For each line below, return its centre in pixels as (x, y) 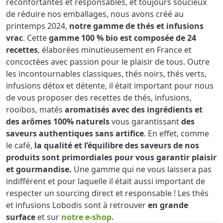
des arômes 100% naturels (58, 122)
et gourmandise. (39, 169)
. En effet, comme (176, 134)
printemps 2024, (38, 26)
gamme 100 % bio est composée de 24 (122, 38)
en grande (168, 205)
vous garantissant (145, 122)
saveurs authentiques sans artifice (75, 134)
